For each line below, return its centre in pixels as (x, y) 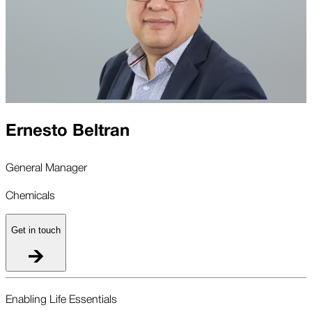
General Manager (46, 167)
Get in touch (36, 231)
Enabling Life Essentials (61, 298)
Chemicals (30, 195)
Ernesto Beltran (68, 131)
